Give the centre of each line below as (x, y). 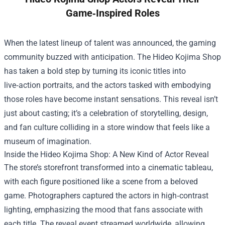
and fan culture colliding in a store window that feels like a (107, 128)
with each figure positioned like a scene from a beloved (101, 182)
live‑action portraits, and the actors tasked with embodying (107, 85)
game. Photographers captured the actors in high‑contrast (106, 196)
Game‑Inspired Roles (113, 13)
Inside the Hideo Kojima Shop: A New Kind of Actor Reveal (106, 155)
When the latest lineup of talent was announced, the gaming (110, 43)
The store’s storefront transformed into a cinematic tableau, (108, 168)
